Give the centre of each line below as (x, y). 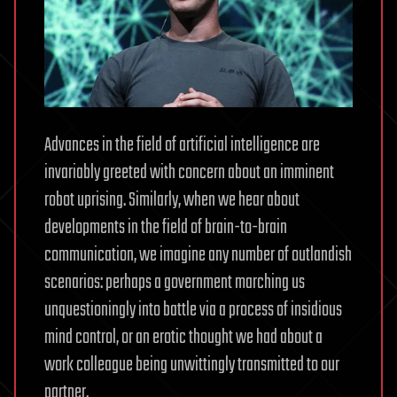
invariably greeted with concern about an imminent (189, 172)
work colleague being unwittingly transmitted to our (192, 365)
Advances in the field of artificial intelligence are (182, 145)
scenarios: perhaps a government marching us (175, 282)
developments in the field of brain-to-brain (166, 227)
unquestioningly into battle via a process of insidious (193, 310)
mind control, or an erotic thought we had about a (183, 337)
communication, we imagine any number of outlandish (198, 255)
